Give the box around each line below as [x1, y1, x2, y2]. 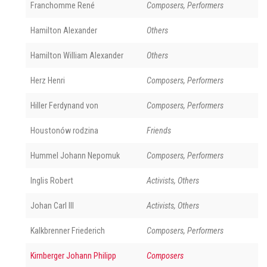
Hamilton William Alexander [30, 50, 123, 60]
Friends [147, 125, 171, 135]
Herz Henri [30, 75, 65, 85]
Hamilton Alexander [30, 25, 97, 35]
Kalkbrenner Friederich [30, 225, 105, 235]
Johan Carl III [30, 200, 74, 210]
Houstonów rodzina [30, 125, 98, 135]
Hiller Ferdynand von [30, 100, 98, 110]
